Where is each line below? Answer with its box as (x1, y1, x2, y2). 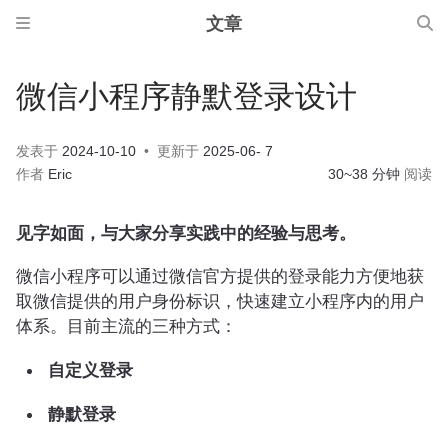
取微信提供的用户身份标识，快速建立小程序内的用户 (16, 291, 424, 311)
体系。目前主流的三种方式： (16, 316, 237, 336)
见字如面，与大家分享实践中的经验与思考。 (16, 223, 356, 243)
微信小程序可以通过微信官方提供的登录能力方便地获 (16, 266, 424, 286)
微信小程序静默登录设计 (16, 82, 357, 113)
